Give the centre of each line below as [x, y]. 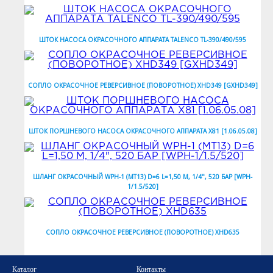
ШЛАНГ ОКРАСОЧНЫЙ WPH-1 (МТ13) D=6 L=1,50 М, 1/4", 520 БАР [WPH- [143, 177]
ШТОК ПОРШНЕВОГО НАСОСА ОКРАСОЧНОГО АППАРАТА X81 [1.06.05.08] [143, 131]
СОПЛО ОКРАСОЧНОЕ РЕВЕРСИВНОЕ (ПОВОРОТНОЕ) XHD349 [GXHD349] [143, 85]
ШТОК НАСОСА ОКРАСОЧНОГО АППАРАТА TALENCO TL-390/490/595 [143, 40]
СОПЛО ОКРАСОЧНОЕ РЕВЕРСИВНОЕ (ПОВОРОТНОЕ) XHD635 [143, 232]
